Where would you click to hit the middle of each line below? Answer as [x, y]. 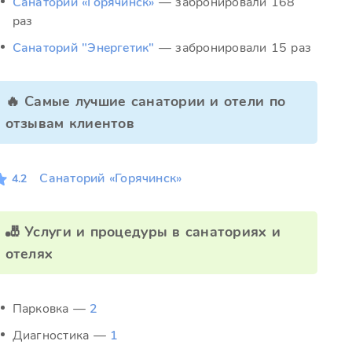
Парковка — [51, 309]
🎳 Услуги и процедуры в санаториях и [143, 232]
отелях [29, 254]
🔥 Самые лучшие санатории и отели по [137, 101]
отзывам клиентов [70, 123]
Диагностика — [61, 335]
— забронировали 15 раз [233, 48]
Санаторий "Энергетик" [83, 48]
